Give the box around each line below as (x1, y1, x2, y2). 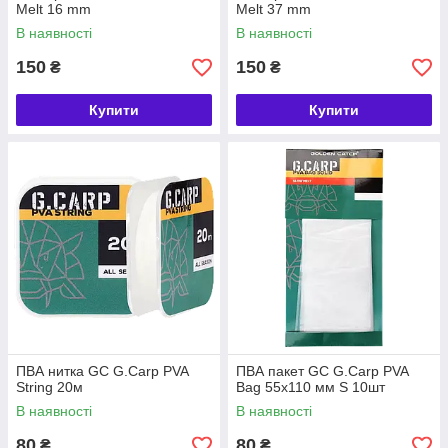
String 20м (16, 379, 83, 395)
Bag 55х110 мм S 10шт (236, 379, 385, 395)
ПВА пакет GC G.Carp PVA (236, 363, 408, 379)
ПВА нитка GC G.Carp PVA (16, 363, 188, 379)
